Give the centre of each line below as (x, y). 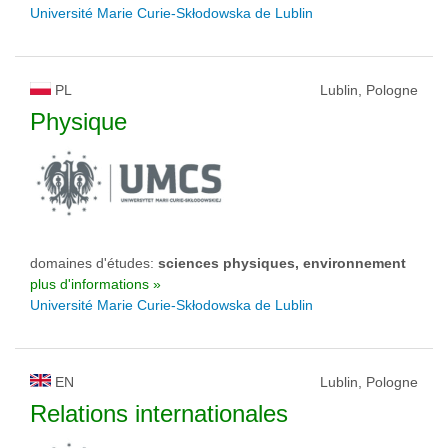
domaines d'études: (94, 263)
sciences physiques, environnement (282, 263)
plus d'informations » (95, 284)
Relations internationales (159, 413)
